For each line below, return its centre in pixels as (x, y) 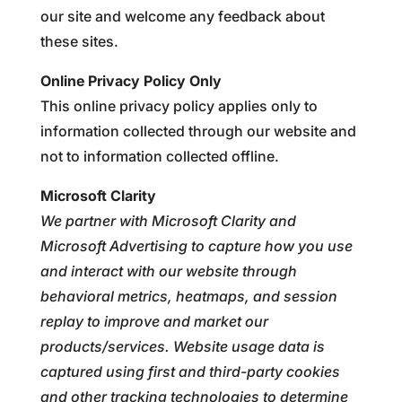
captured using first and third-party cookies (190, 371)
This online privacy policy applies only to (179, 106)
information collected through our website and (198, 131)
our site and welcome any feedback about (182, 16)
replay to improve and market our (154, 321)
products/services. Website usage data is (182, 346)
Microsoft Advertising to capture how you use (196, 246)
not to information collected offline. (159, 156)
